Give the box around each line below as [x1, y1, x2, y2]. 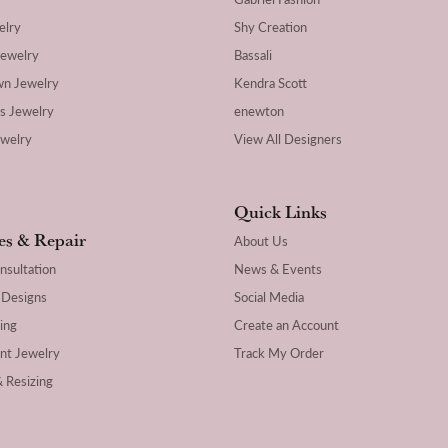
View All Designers [234, 130, 342, 149]
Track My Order [234, 344, 324, 363]
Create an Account [234, 316, 339, 335]
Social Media [234, 288, 304, 307]
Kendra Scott [234, 74, 307, 93]
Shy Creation [234, 18, 307, 37]
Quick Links [234, 199, 327, 224]
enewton [234, 102, 284, 121]
